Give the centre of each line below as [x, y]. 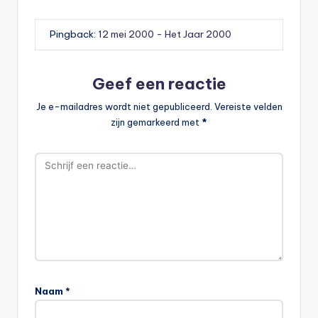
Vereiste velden [248, 106]
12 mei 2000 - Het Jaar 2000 [165, 34]
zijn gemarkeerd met [156, 122]
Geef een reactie [159, 83]
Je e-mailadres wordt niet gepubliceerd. [124, 106]
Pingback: [74, 34]
